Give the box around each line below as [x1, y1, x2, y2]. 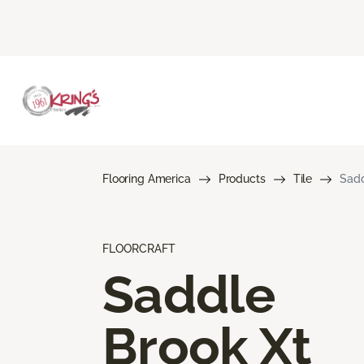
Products [218, 171, 266, 185]
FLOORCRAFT [102, 241, 175, 255]
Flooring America [102, 171, 191, 185]
